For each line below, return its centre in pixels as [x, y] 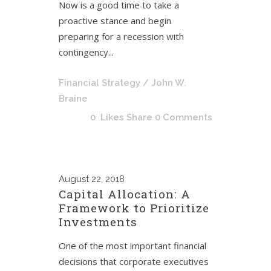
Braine [73, 99]
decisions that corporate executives [134, 261]
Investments [98, 222]
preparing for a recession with [121, 36]
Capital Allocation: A [125, 194]
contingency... [86, 52]
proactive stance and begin [115, 21]
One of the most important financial [132, 246]
